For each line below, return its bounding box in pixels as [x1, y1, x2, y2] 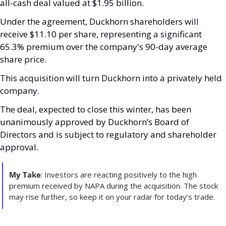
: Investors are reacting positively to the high [41, 169, 197, 180]
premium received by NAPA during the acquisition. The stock [9, 181, 218, 191]
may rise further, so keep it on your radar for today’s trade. [9, 192, 215, 202]
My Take [9, 169, 41, 180]
